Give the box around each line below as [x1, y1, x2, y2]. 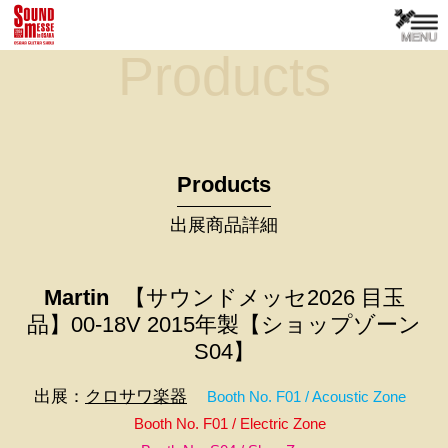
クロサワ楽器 [85, 386, 187, 406]
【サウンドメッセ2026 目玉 [123, 284, 405, 310]
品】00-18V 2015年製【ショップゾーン [27, 311, 421, 337]
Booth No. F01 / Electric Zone [134, 414, 326, 432]
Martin [43, 284, 109, 310]
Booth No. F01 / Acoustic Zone [207, 387, 406, 405]
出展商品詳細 [170, 214, 278, 235]
